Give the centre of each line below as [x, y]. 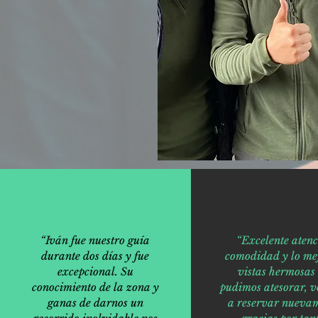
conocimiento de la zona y [95, 287]
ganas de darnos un [95, 303]
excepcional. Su [95, 272]
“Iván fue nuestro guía [95, 240]
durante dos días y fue [95, 256]
